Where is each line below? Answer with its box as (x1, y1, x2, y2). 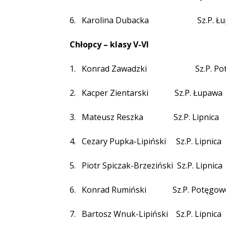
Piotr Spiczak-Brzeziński (82, 160, 173, 171)
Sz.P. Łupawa (175, 87, 222, 98)
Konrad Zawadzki (82, 63, 147, 74)
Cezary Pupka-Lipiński (82, 136, 166, 147)
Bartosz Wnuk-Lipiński (82, 208, 168, 219)
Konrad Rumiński (82, 184, 146, 195)
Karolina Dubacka (82, 15, 149, 26)
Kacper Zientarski (82, 87, 148, 98)
